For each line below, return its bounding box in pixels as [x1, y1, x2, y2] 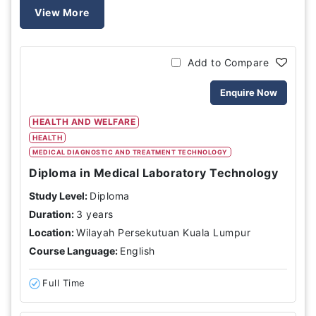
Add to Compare [188, 56, 269, 68]
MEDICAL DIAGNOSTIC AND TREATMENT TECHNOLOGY [32, 148, 228, 156]
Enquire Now [220, 87, 277, 98]
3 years [76, 208, 114, 220]
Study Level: [29, 190, 87, 202]
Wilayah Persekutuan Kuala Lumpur [76, 226, 250, 238]
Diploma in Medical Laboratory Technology [29, 166, 278, 180]
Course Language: [29, 245, 118, 257]
